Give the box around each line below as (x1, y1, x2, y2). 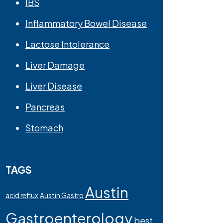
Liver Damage (25, 59, 85, 71)
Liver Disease (25, 80, 83, 92)
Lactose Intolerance (25, 38, 110, 50)
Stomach (25, 122, 64, 133)
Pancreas (25, 101, 65, 112)
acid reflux (5, 191, 39, 200)
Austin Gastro (40, 191, 84, 200)
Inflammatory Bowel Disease (25, 17, 147, 29)
